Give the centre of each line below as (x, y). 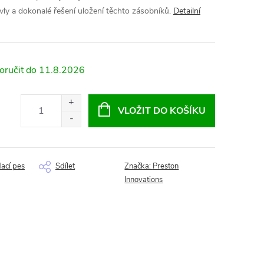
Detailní (187, 11)
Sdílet (65, 166)
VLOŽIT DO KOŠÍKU (161, 111)
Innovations (144, 180)
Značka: (139, 166)
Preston (166, 166)
